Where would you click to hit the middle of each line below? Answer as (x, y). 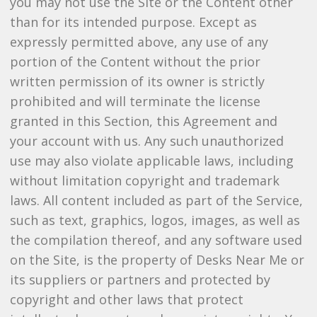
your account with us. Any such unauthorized (146, 141)
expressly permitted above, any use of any (139, 42)
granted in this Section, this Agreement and (143, 121)
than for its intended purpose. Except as (133, 22)
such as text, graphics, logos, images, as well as (155, 220)
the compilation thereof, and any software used (156, 240)
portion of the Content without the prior (135, 62)
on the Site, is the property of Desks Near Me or (157, 260)
